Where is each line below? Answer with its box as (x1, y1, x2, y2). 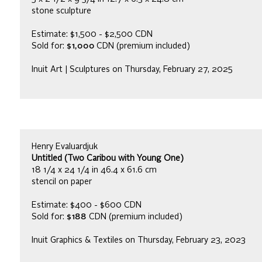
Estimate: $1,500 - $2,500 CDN (32, 30, 153, 39)
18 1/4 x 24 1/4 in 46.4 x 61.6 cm (32, 166, 157, 174)
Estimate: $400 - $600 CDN (32, 201, 142, 209)
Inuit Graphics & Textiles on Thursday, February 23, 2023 (32, 236, 246, 244)
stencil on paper (32, 177, 92, 186)
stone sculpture (32, 6, 91, 15)
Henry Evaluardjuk (32, 142, 98, 151)
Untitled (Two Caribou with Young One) (32, 154, 184, 163)
